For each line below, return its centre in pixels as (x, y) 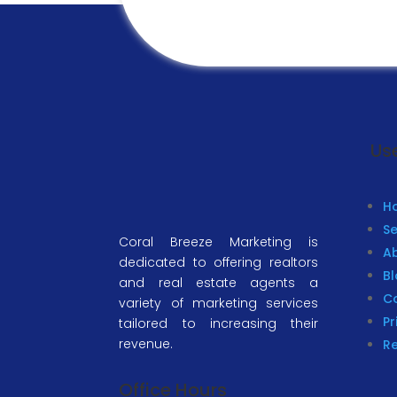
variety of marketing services (218, 303)
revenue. (146, 344)
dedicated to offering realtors (218, 262)
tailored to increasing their (218, 323)
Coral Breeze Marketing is (218, 242)
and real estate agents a (218, 283)
